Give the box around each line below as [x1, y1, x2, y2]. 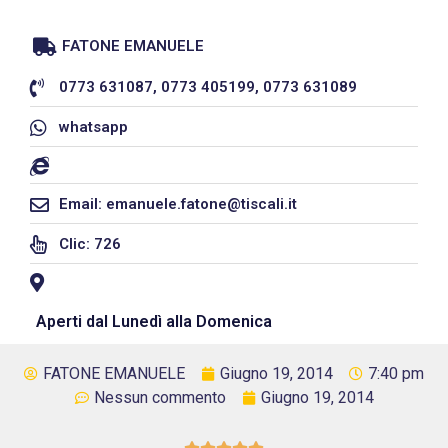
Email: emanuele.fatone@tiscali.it [59, 195, 298, 214]
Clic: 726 [59, 235, 122, 254]
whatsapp [59, 118, 129, 137]
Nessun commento [93, 388, 226, 408]
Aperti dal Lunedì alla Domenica [36, 312, 273, 332]
